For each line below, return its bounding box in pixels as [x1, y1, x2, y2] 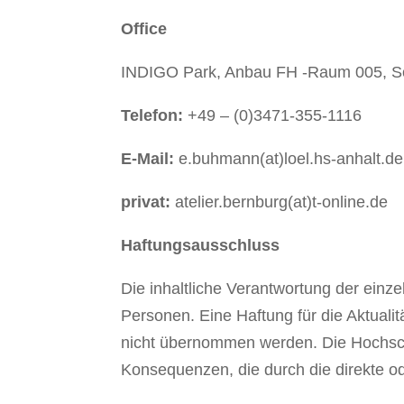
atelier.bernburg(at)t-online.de [170, 192, 389, 211]
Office [121, 19, 168, 38]
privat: [121, 192, 171, 211]
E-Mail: [121, 149, 175, 168]
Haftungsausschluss [121, 235, 280, 254]
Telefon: [121, 106, 184, 124]
